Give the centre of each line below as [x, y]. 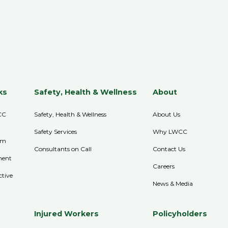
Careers [164, 166]
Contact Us [169, 149]
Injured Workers [67, 213]
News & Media [173, 183]
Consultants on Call [63, 149]
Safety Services [56, 131]
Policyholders [180, 213]
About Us [167, 114]
